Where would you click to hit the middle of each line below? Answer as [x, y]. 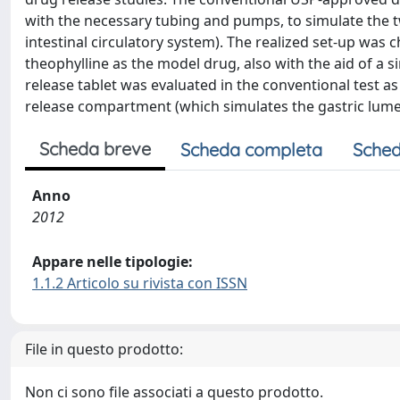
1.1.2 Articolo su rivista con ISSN [140, 283]
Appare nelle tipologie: [112, 262]
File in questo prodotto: [104, 349]
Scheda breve [95, 149]
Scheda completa [251, 150]
